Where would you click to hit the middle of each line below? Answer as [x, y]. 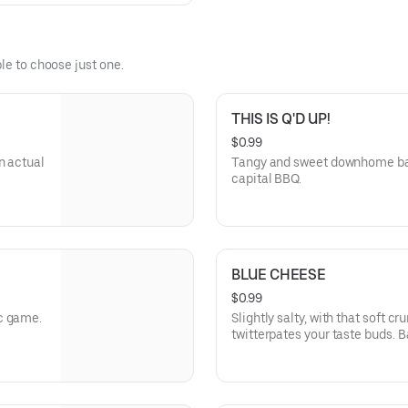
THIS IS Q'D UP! [281, 119]
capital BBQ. [267, 178]
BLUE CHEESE [279, 275]
